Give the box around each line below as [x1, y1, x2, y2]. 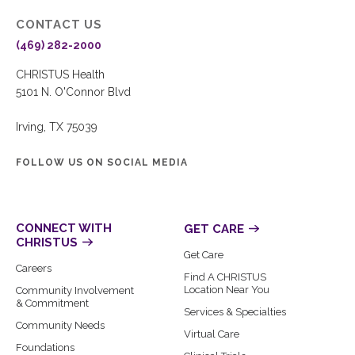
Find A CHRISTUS [184, 271, 267, 284]
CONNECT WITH [16, 221, 112, 236]
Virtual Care [184, 328, 240, 341]
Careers [16, 262, 52, 275]
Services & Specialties [184, 306, 287, 319]
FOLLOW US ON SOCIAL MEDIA [16, 157, 188, 169]
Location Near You [184, 284, 270, 296]
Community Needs [16, 319, 105, 332]
